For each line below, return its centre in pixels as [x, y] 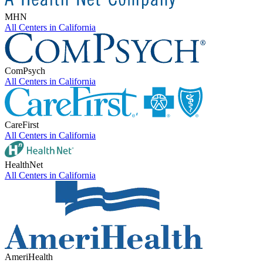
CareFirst [22, 125]
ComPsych [25, 71]
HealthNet [24, 165]
